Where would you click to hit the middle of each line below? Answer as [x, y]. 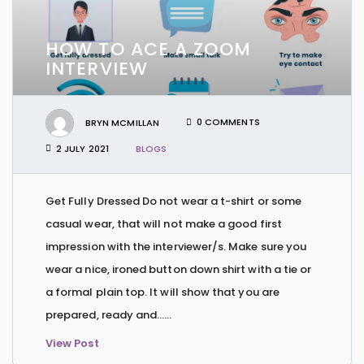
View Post [72, 343]
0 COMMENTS [228, 122]
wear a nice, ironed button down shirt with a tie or [179, 269]
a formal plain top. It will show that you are [162, 292]
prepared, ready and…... [109, 314]
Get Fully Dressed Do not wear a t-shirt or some [174, 201]
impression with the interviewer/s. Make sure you [176, 246]
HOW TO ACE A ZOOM [148, 49]
